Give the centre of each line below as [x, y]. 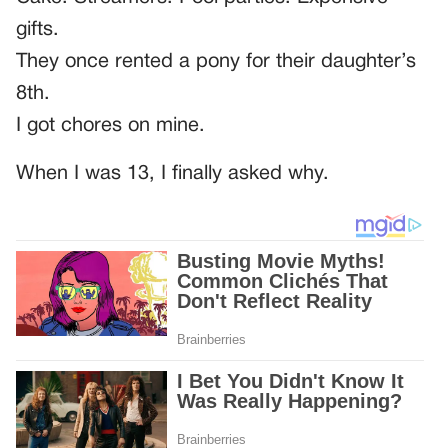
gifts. [37, 29]
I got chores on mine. [110, 125]
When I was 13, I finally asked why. [172, 173]
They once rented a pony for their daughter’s [216, 61]
